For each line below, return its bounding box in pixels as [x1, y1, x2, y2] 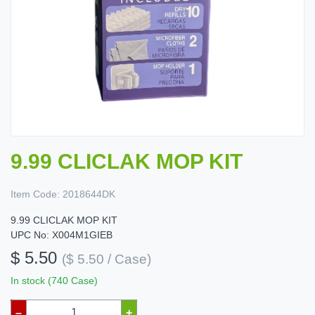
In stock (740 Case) [11, 275, 98, 287]
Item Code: [11, 188, 60, 200]
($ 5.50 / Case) [62, 252, 151, 267]
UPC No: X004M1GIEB [11, 229, 112, 241]
